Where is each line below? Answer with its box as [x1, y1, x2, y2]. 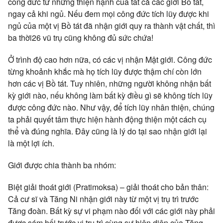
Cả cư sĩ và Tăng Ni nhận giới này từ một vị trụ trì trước [8, 193, 199, 205]
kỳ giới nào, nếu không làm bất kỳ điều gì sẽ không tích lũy [8, 90, 213, 101]
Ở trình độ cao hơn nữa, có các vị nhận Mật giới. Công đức [8, 54, 212, 65]
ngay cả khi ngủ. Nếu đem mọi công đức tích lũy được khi [8, 8, 209, 19]
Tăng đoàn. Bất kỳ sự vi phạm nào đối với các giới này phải [8, 205, 215, 217]
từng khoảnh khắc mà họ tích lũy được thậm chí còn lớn [8, 66, 202, 77]
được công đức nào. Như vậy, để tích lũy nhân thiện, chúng [8, 102, 215, 113]
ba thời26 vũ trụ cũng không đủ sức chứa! [8, 32, 153, 43]
